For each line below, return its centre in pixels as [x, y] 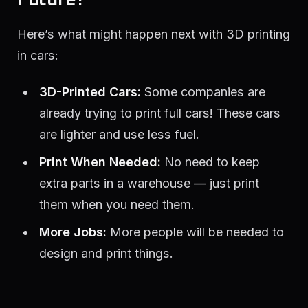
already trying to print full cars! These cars [159, 113]
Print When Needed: [100, 162]
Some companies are [203, 92]
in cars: [38, 55]
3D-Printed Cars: [90, 92]
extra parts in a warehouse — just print [149, 184]
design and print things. [106, 254]
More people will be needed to [195, 232]
